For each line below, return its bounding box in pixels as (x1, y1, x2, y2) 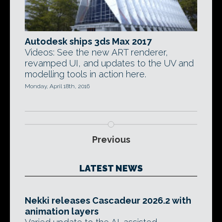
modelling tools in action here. (25, 69, 146, 79)
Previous (92, 134, 130, 145)
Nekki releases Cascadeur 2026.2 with (25, 195, 191, 206)
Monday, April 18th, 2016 (25, 83, 90, 90)
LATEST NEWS (79, 163, 143, 173)
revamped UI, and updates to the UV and (25, 58, 194, 68)
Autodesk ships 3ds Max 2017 (25, 36, 152, 47)
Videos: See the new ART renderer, (25, 47, 168, 57)
